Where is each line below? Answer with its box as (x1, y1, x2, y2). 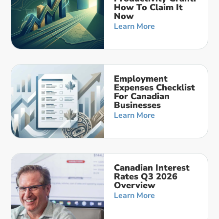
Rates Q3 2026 (114, 171, 178, 183)
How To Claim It (114, 1, 183, 14)
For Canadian (114, 90, 170, 103)
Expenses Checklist (114, 82, 196, 94)
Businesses (114, 99, 161, 111)
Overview (114, 179, 156, 192)
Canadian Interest (114, 162, 190, 174)
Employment (114, 73, 168, 85)
